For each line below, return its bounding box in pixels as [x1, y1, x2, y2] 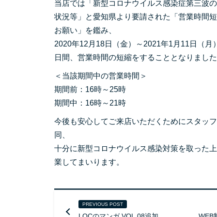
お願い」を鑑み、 [54, 26, 116, 34]
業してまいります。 [54, 158, 124, 166]
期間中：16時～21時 [54, 99, 126, 107]
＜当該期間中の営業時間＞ [54, 72, 147, 80]
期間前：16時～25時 [54, 85, 126, 93]
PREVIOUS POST [82, 201, 123, 207]
